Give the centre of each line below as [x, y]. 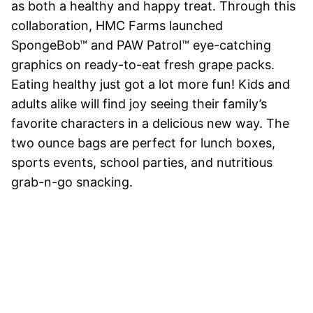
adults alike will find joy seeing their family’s [139, 103]
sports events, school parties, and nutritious [142, 162]
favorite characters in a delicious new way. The [150, 123]
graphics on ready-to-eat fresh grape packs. [143, 64]
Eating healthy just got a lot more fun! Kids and [151, 84]
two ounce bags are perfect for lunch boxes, [143, 143]
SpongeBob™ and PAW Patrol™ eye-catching [141, 45]
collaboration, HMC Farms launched [117, 25]
